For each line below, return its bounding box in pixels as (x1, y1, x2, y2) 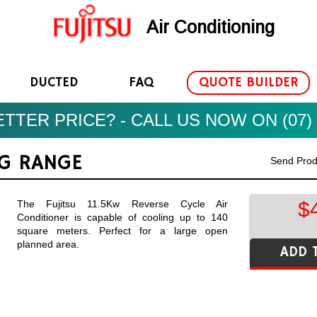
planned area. (17, 238, 79, 250)
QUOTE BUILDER (199, 74, 298, 91)
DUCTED (24, 74, 83, 91)
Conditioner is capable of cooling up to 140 (17, 212, 228, 223)
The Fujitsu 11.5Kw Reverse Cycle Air (17, 198, 228, 209)
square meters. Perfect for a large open (17, 225, 228, 236)
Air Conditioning (142, 17, 275, 38)
